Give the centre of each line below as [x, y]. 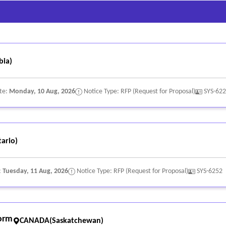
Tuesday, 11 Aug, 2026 [35, 172]
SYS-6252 [210, 172]
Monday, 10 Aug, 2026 [42, 92]
